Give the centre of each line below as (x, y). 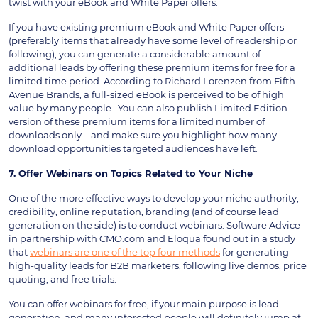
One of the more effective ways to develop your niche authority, (154, 198)
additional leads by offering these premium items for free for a (152, 67)
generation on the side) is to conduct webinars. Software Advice (154, 225)
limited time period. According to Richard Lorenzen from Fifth (152, 81)
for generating (254, 252)
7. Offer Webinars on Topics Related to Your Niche (131, 173)
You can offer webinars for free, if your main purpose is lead (144, 303)
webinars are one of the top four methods (125, 252)
